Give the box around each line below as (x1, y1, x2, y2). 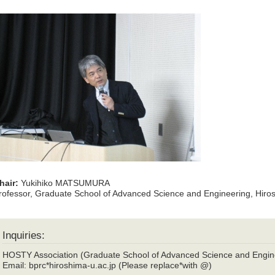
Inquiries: (2, 230, 45, 242)
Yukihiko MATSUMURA (21, 178, 110, 188)
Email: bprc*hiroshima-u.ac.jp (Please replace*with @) (2, 260, 212, 271)
